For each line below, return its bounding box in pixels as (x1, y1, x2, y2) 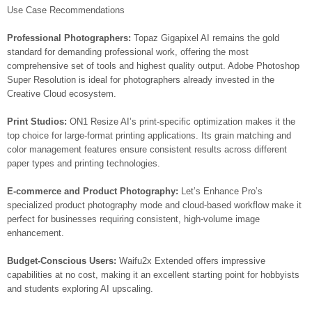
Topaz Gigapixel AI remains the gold (131, 33, 279, 43)
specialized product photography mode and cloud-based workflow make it (7, 200, 302, 210)
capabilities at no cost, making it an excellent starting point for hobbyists (7, 270, 299, 280)
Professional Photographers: (7, 33, 131, 43)
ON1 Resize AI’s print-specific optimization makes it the (67, 116, 295, 127)
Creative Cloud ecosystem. (7, 88, 116, 99)
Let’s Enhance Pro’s (178, 186, 263, 196)
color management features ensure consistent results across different (7, 144, 287, 155)
